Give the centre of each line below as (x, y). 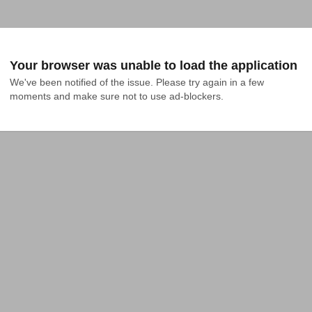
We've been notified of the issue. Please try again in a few (137, 82)
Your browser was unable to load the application (154, 65)
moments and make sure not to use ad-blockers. (117, 96)
